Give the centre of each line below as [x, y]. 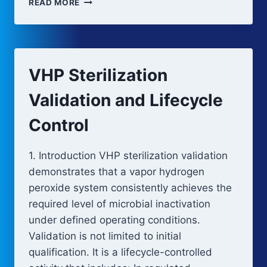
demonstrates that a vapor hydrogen [117, 172]
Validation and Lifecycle [126, 100]
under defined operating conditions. [114, 220]
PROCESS [100, 24]
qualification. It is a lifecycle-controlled [120, 252]
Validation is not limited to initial [105, 236]
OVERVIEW [103, 37]
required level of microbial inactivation [119, 204]
